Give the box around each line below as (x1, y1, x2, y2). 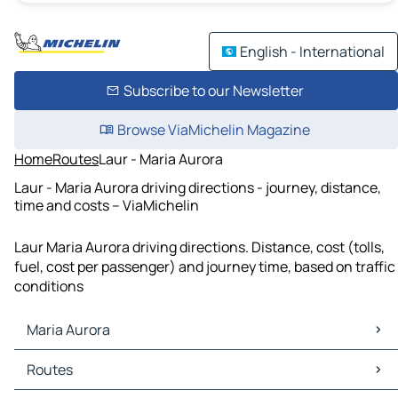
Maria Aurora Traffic (18, 370, 147, 390)
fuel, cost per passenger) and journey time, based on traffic (14, 257, 395, 277)
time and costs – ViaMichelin (14, 195, 199, 215)
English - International (240, 42, 385, 61)
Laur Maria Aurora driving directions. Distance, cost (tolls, (14, 237, 385, 258)
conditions (14, 276, 84, 297)
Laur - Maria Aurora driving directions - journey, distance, (14, 177, 381, 197)
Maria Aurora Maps (18, 350, 139, 370)
